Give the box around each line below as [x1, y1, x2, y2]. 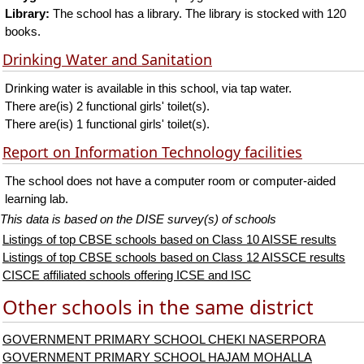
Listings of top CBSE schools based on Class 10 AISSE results [2, 232, 336, 247]
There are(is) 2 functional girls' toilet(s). [5, 99, 210, 114]
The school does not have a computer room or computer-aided [5, 174, 336, 188]
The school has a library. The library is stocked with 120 [50, 6, 346, 21]
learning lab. [5, 192, 68, 206]
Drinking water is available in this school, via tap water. [5, 81, 292, 96]
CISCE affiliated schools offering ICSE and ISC [2, 268, 251, 283]
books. [5, 24, 41, 39]
